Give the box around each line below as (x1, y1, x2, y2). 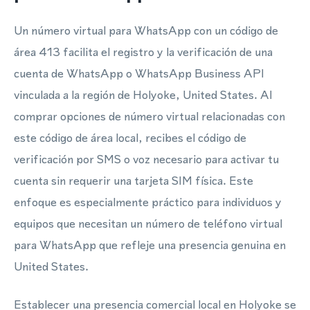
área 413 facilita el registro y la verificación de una (14, 44, 273, 60)
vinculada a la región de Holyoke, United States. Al (14, 86, 272, 103)
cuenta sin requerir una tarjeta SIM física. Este (14, 172, 253, 189)
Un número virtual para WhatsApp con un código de (14, 22, 278, 39)
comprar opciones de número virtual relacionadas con (14, 108, 285, 125)
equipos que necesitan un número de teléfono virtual (14, 215, 282, 232)
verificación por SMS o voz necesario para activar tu (14, 151, 279, 167)
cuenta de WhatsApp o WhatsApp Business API (14, 65, 264, 82)
